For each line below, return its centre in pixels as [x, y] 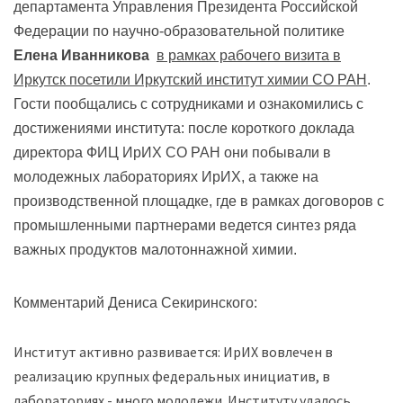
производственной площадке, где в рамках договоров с [199, 201]
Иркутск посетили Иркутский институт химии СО [174, 79]
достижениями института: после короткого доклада [184, 128]
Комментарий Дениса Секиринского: [135, 302]
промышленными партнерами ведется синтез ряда [185, 225]
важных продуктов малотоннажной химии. [155, 249]
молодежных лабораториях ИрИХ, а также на [166, 176]
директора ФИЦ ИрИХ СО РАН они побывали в [172, 152]
